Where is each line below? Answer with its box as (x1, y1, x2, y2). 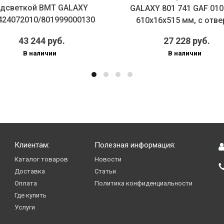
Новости (94, 155, 121, 163)
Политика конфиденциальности (94, 179, 192, 187)
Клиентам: (14, 140, 50, 149)
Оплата (14, 179, 37, 187)
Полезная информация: (94, 140, 175, 149)
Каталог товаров (14, 155, 68, 163)
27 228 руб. (163, 35, 210, 46)
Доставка (14, 167, 45, 175)
